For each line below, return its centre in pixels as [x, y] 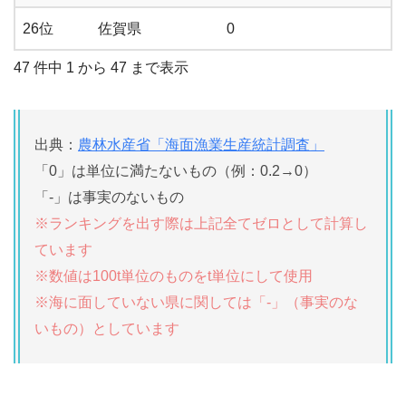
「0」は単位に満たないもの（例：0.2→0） [176, 170]
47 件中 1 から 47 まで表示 [101, 67]
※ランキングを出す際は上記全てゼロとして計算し [201, 223]
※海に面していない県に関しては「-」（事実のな [196, 302]
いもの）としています [107, 328]
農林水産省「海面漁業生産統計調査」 [201, 144]
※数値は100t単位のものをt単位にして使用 [174, 275]
